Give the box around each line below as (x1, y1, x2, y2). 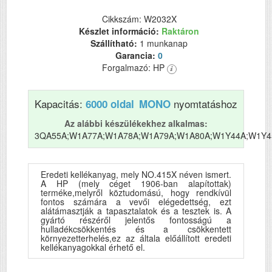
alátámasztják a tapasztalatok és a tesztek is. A (41, 205, 231, 217)
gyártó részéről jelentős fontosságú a (41, 214, 231, 226)
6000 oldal (86, 97, 134, 112)
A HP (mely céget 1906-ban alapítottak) (41, 177, 231, 190)
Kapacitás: (35, 96, 86, 112)
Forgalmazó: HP (101, 61, 167, 74)
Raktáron (161, 25, 199, 38)
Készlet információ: (79, 25, 161, 38)
